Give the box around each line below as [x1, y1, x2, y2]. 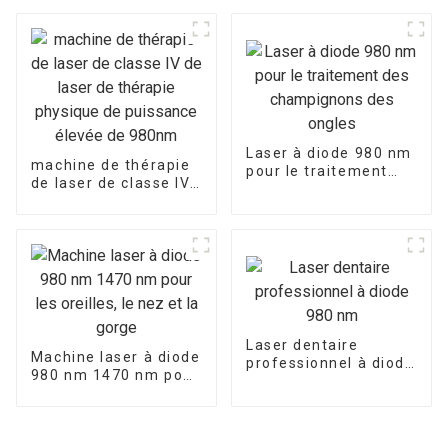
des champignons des [245, 180, 414, 197]
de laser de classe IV [30, 174, 191, 191]
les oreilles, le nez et [30, 384, 193, 401]
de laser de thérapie [30, 192, 187, 209]
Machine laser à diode [30, 348, 201, 365]
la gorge [30, 402, 95, 419]
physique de [30, 210, 124, 227]
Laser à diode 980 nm [245, 144, 412, 161]
